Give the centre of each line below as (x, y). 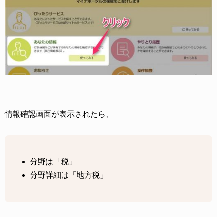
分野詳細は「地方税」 (69, 175)
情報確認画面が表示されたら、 (59, 114)
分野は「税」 (54, 161)
